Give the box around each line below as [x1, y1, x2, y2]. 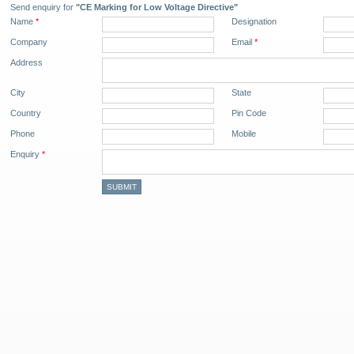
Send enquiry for [10, 2, 76, 12]
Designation [232, 17, 277, 26]
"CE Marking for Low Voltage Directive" [76, 2, 238, 12]
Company [10, 37, 47, 47]
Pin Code [232, 108, 266, 118]
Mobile [232, 129, 256, 138]
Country [10, 108, 41, 118]
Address [10, 58, 43, 67]
